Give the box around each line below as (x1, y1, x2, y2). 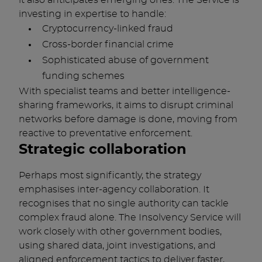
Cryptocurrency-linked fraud (42, 24, 173, 33)
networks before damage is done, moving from (19, 115, 237, 124)
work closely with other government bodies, (19, 227, 222, 236)
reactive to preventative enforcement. (19, 129, 192, 138)
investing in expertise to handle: (19, 9, 166, 19)
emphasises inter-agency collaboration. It (19, 185, 209, 194)
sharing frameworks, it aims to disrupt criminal (19, 101, 233, 110)
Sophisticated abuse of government (42, 56, 209, 65)
